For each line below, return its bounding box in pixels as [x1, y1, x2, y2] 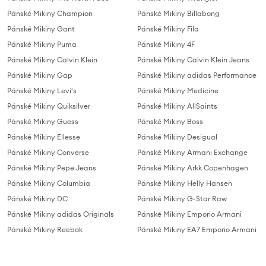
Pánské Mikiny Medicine [137, 85, 218, 95]
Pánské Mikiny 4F [137, 39, 195, 49]
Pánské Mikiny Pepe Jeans [7, 163, 96, 172]
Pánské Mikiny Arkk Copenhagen [137, 163, 248, 172]
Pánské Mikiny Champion [7, 8, 93, 18]
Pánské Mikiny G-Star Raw [137, 194, 227, 203]
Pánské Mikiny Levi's [7, 85, 77, 95]
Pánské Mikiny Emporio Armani [137, 209, 242, 218]
